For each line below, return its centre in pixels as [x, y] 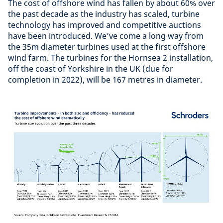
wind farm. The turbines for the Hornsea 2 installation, [111, 58]
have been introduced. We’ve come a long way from [106, 36]
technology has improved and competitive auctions [105, 25]
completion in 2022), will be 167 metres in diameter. [105, 80]
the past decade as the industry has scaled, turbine [104, 14]
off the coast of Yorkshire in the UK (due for [91, 69]
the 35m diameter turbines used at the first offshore [107, 47]
